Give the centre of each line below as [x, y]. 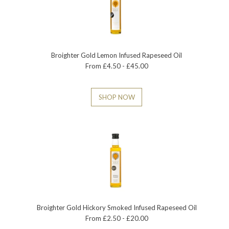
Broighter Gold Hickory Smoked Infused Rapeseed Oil [117, 208]
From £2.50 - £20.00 [117, 218]
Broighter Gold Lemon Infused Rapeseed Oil [117, 55]
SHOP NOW [117, 97]
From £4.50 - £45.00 [117, 66]
